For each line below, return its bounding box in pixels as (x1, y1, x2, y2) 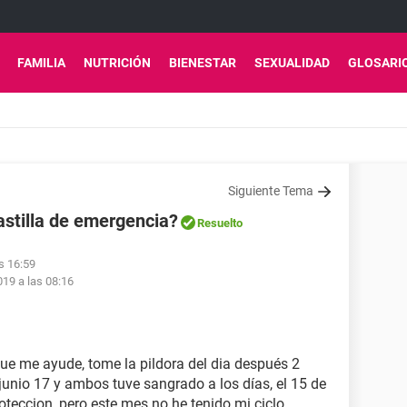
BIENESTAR (169, 55, 236, 70)
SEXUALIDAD (254, 55, 330, 70)
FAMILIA (17, 55, 65, 70)
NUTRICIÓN (84, 55, 151, 70)
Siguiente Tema (228, 184, 313, 198)
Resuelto (197, 216, 243, 230)
